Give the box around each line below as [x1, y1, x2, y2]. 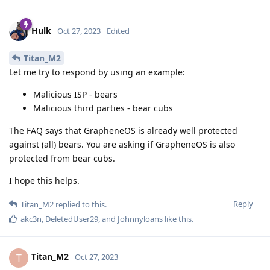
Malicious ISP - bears [33, 88, 118, 100]
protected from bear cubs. [9, 152, 115, 164]
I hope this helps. [9, 174, 80, 186]
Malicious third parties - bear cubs [33, 102, 173, 114]
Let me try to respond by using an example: [9, 66, 185, 78]
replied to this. [54, 198, 107, 210]
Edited [107, 25, 130, 36]
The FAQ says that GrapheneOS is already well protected [9, 124, 237, 136]
